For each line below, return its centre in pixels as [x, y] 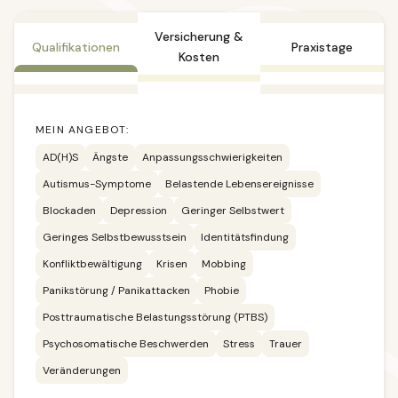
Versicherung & [199, 36]
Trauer [286, 344]
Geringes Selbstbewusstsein [115, 237]
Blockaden [69, 211]
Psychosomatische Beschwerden [126, 344]
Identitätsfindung [245, 237]
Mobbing [224, 264]
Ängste [110, 157]
